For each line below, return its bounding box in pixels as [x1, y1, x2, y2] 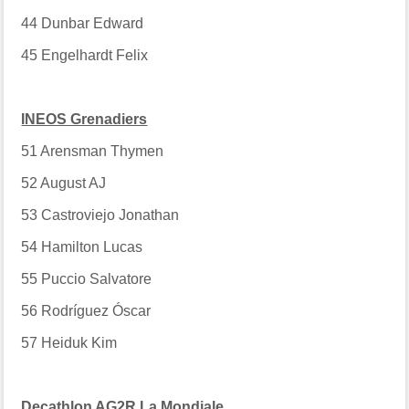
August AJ [40, 174, 107, 191]
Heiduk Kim [41, 334, 118, 351]
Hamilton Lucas [41, 238, 143, 255]
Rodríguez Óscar [41, 302, 152, 319]
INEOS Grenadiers [21, 110, 148, 127]
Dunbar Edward [41, 15, 144, 31]
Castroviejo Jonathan [41, 206, 180, 223]
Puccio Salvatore [41, 270, 152, 287]
